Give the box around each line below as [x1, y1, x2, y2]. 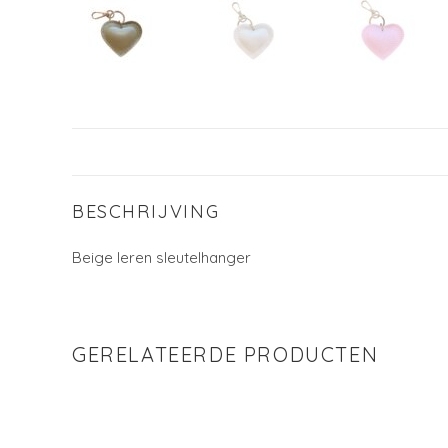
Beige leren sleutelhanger [72, 247, 251, 267]
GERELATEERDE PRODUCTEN [72, 341, 379, 367]
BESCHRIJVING [72, 199, 220, 223]
